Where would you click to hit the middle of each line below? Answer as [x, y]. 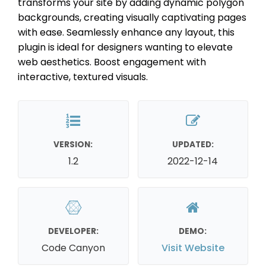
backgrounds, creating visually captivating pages [132, 17]
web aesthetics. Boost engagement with [112, 62]
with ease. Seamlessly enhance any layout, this [126, 32]
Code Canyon [73, 248]
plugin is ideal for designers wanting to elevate [125, 47]
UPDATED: [193, 144]
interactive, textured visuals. [83, 77]
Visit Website [193, 248]
